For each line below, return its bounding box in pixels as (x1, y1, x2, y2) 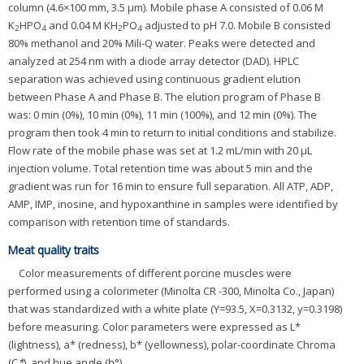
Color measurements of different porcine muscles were (19, 266, 292, 281)
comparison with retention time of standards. (8, 214, 230, 229)
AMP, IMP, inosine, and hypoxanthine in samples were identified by (8, 196, 338, 211)
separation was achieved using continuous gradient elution (8, 71, 301, 86)
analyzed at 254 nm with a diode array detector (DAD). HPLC (8, 53, 299, 68)
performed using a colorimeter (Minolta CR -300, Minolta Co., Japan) (8, 284, 334, 299)
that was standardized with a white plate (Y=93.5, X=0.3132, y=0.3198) (8, 301, 342, 317)
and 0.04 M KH (46, 17, 118, 32)
